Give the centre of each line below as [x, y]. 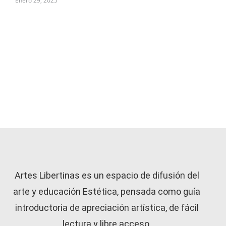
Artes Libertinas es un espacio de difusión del [107, 176]
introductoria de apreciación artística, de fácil [107, 208]
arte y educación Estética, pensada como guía [107, 192]
